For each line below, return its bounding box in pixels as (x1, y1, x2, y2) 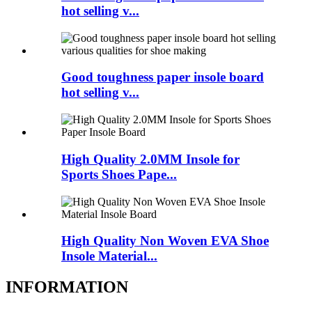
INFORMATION (6, 278, 128, 297)
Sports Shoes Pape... (61, 166, 177, 182)
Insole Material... (61, 249, 157, 264)
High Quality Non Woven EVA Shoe (61, 233, 269, 249)
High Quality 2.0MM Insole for (61, 151, 240, 166)
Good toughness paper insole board (61, 70, 264, 85)
